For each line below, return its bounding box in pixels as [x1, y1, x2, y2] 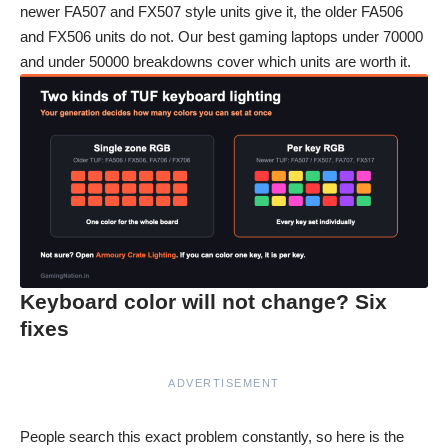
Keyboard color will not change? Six [20, 289, 387, 313]
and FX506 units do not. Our [20, 27, 207, 45]
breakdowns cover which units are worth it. [129, 52, 411, 70]
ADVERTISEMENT [168, 376, 280, 389]
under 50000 [48, 52, 129, 70]
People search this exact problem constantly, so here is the [20, 427, 404, 445]
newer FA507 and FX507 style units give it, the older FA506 [20, 2, 403, 20]
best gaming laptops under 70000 [207, 27, 423, 45]
